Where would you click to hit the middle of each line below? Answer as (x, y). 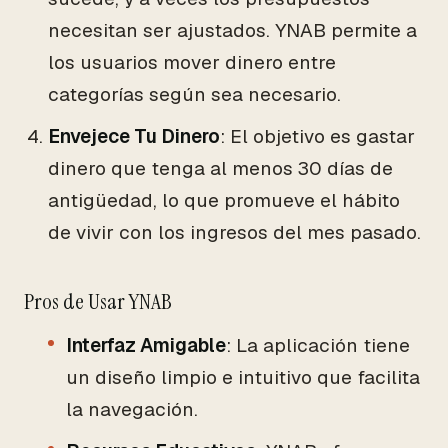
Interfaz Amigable (146, 345)
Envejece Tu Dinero (134, 136)
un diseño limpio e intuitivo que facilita (243, 377)
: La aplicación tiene (318, 345)
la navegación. (132, 409)
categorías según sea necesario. (194, 94)
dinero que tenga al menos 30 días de (220, 168)
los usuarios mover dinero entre (192, 62)
